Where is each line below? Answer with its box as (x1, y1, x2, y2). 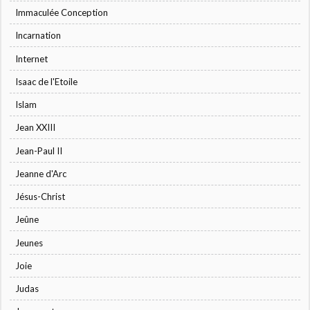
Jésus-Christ (15, 191, 66, 203)
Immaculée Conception (15, 7, 109, 19)
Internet (15, 53, 48, 64)
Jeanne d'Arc (15, 167, 67, 179)
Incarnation (15, 30, 62, 42)
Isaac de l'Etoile (15, 75, 78, 87)
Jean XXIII (15, 122, 56, 134)
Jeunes (15, 237, 44, 248)
